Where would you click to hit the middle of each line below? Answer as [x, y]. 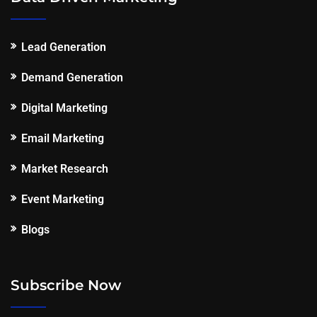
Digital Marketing [64, 108]
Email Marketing [63, 139]
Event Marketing [63, 200]
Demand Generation [72, 78]
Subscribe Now [66, 286]
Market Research [65, 169]
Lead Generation [64, 47]
